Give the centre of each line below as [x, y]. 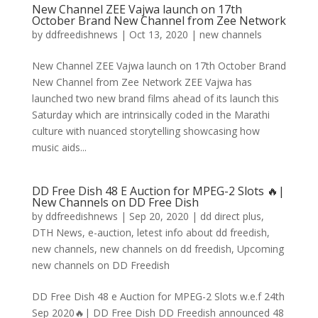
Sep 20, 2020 [159, 216]
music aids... [59, 147]
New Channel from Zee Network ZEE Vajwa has [142, 82]
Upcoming [260, 249]
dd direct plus [230, 216]
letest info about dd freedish [202, 232]
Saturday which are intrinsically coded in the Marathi [150, 115]
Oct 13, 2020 [158, 34]
